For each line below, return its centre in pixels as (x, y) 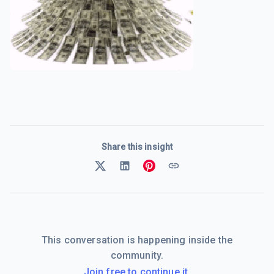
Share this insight (137, 146)
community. (137, 255)
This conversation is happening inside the (137, 240)
